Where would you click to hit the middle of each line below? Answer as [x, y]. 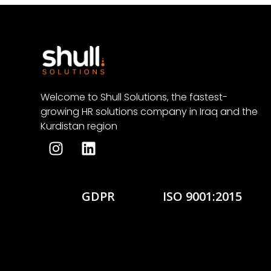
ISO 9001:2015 [202, 196]
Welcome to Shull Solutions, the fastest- [134, 97]
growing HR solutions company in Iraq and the [149, 111]
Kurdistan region [79, 126]
